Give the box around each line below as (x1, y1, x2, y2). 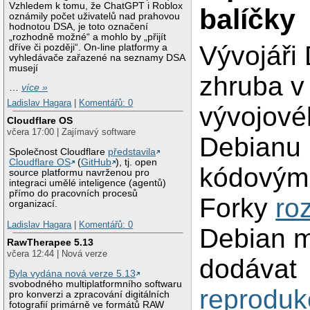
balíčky (199, 3, 296, 36)
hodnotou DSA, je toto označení (9, 21, 149, 32)
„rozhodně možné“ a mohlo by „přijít (9, 31, 167, 42)
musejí (9, 62, 39, 73)
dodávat (199, 253, 298, 284)
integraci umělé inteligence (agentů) (9, 178, 167, 189)
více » (21, 82, 48, 93)
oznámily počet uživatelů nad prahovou (9, 10, 181, 21)
